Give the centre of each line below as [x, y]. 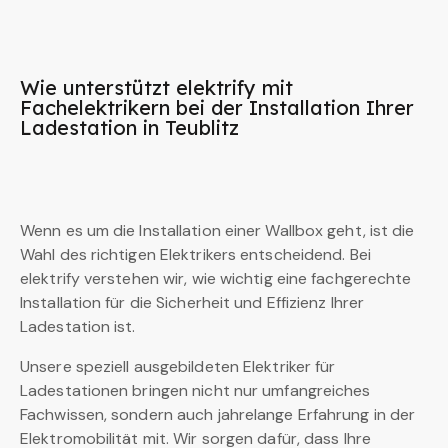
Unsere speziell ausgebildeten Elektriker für [178, 366]
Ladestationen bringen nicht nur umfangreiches [195, 390]
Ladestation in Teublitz [129, 127]
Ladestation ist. [78, 326]
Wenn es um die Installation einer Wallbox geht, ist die [217, 230]
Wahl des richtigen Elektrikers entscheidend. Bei [195, 254]
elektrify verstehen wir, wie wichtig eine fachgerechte [216, 278]
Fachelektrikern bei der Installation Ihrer [217, 107]
